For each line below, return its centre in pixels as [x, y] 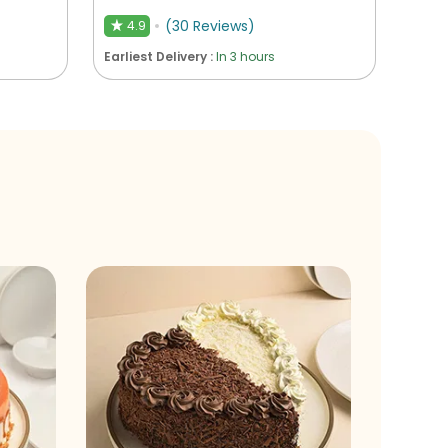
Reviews [221, 25]
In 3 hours [246, 56]
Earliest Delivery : [160, 56]
